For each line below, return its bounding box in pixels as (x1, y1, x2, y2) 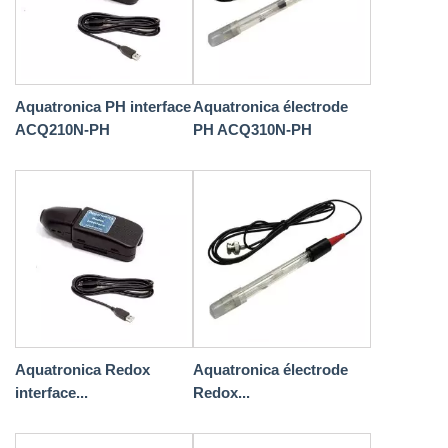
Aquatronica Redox (15, 361, 150, 378)
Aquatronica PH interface (15, 98, 191, 115)
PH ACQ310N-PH (193, 121, 312, 138)
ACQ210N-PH (15, 121, 110, 138)
